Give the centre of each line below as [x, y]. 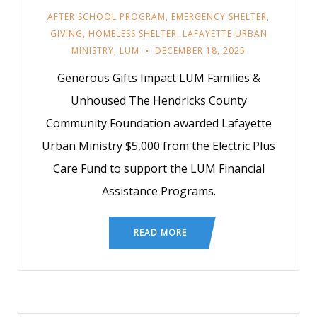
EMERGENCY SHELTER [219, 17]
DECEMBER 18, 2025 [200, 51]
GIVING [66, 34]
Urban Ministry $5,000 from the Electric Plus [158, 146]
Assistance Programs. [158, 191]
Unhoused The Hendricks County [158, 100]
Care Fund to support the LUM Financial [158, 168]
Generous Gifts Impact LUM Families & [158, 78]
